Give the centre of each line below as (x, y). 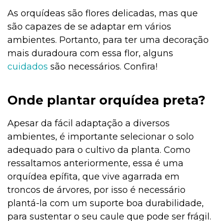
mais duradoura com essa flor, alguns (90, 54)
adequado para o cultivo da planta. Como (99, 150)
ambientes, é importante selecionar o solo (101, 137)
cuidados (28, 67)
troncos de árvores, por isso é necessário (96, 190)
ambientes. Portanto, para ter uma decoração (108, 40)
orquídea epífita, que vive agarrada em (93, 177)
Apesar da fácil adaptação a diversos (89, 124)
